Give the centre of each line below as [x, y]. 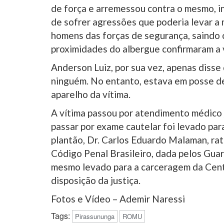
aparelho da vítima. [91, 94]
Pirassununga [95, 216]
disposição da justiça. [96, 180]
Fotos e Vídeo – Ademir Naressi [118, 199]
